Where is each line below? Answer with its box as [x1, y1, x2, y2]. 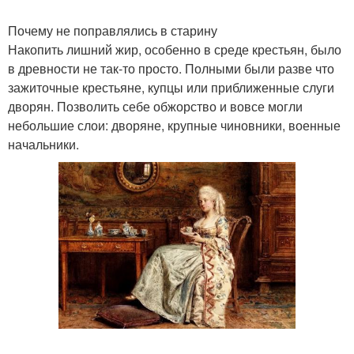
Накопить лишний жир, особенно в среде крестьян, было [8, 40, 341, 58]
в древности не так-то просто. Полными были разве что [8, 59, 334, 77]
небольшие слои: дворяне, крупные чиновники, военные [8, 116, 341, 134]
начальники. [8, 135, 79, 153]
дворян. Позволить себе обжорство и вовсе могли [8, 97, 303, 115]
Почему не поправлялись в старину [8, 21, 217, 40]
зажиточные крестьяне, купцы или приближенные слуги [8, 78, 334, 96]
